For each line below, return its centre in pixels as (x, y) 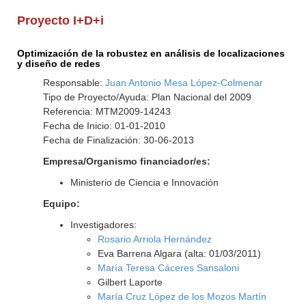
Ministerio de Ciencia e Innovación (144, 182)
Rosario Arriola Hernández (154, 239)
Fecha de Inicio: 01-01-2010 (104, 126)
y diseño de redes (59, 64)
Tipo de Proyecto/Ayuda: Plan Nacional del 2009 (147, 97)
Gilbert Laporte (130, 282)
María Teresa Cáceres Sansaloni (168, 268)
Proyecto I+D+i (61, 20)
